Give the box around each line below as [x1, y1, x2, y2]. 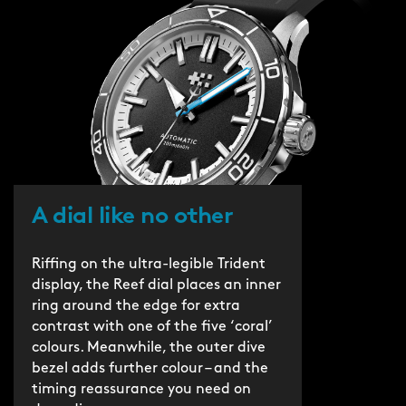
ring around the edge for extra [32, 299, 240, 314]
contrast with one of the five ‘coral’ [32, 320, 273, 335]
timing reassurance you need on [32, 382, 251, 398]
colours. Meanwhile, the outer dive [32, 341, 266, 356]
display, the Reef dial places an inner [32, 278, 281, 294]
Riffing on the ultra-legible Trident [32, 257, 266, 273]
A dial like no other [32, 205, 239, 230]
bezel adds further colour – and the [32, 362, 268, 377]
